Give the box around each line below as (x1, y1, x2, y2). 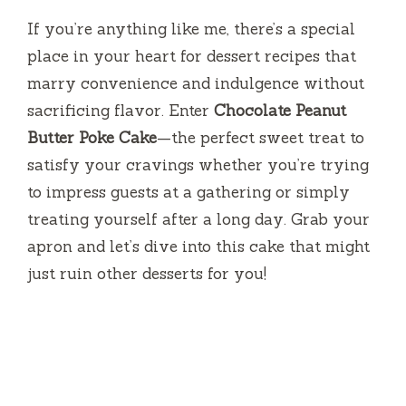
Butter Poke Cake (27, 127, 157, 148)
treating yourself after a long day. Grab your (27, 208, 370, 229)
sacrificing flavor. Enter (27, 100, 214, 121)
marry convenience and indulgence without (27, 72, 364, 93)
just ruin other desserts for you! (27, 263, 266, 284)
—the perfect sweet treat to (157, 127, 364, 148)
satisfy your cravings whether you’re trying (27, 154, 369, 175)
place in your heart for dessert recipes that (27, 45, 356, 66)
